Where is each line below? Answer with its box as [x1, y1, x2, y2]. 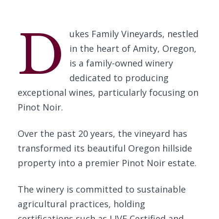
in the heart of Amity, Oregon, [69, 43, 197, 54]
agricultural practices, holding [18, 198, 145, 210]
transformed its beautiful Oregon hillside [18, 142, 192, 154]
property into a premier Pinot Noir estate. [18, 157, 197, 169]
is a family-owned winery [69, 57, 173, 69]
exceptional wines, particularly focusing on [18, 87, 198, 98]
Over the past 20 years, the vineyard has [18, 128, 187, 139]
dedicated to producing [69, 72, 169, 84]
